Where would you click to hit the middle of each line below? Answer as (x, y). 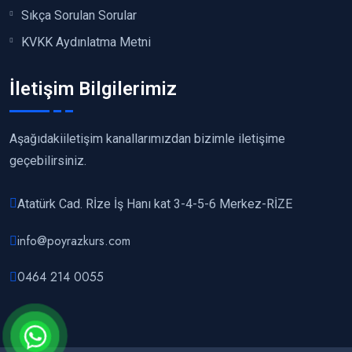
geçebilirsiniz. (48, 161)
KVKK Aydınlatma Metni (86, 42)
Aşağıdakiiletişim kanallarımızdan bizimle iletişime (147, 139)
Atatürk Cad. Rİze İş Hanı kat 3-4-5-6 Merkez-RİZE (155, 204)
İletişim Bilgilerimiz (93, 88)
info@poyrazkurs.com (74, 241)
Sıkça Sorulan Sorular (79, 16)
